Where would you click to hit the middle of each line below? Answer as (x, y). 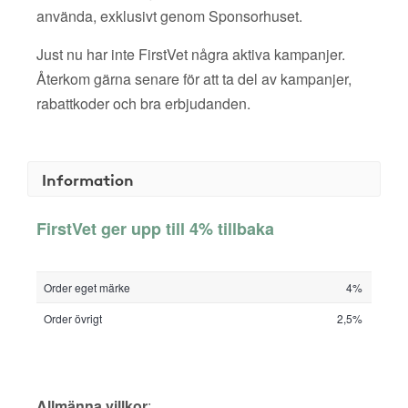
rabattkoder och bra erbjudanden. (143, 103)
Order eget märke (87, 287)
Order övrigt (73, 318)
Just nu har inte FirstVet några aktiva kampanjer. (191, 54)
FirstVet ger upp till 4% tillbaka (155, 229)
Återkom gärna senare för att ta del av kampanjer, (194, 79)
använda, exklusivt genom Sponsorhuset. (169, 16)
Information (88, 179)
